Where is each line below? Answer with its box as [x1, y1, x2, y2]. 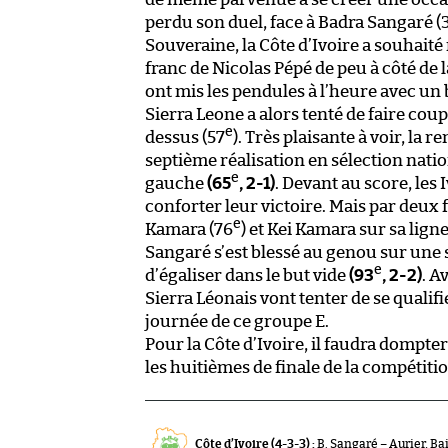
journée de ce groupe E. [145, 312, 329, 330]
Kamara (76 [145, 220, 233, 238]
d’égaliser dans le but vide [145, 266, 349, 284]
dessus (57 [145, 128, 225, 146]
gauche [145, 174, 207, 192]
